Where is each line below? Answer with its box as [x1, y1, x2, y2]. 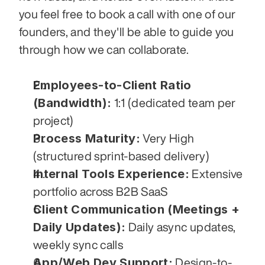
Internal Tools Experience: [33, 167, 190, 182]
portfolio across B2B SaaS [33, 185, 168, 198]
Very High [140, 132, 195, 145]
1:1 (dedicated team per [111, 96, 236, 109]
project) [33, 114, 74, 127]
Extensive [189, 167, 243, 180]
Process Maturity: [33, 131, 140, 146]
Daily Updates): [33, 220, 126, 235]
